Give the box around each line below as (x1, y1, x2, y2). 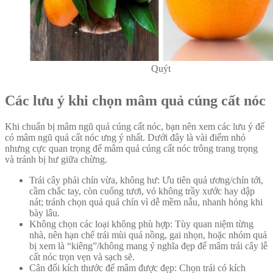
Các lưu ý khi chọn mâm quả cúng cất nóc (5, 93, 266, 109)
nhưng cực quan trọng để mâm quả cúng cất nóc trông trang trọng (5, 143, 258, 154)
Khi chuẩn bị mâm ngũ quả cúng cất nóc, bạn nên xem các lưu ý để (5, 121, 264, 132)
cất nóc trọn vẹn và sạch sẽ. (29, 252, 135, 263)
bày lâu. (29, 208, 60, 219)
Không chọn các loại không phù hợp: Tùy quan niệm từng (29, 219, 253, 230)
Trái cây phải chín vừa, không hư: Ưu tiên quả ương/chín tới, (29, 175, 263, 186)
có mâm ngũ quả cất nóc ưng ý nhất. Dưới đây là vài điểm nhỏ (5, 132, 246, 143)
